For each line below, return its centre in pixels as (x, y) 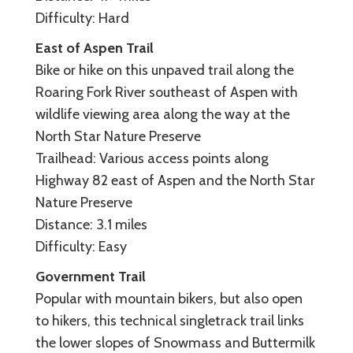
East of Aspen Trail (95, 48)
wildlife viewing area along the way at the (163, 114)
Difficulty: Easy (81, 246)
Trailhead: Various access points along (152, 158)
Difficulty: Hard (82, 18)
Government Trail (91, 276)
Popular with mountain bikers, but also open (169, 298)
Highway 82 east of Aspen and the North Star (175, 180)
